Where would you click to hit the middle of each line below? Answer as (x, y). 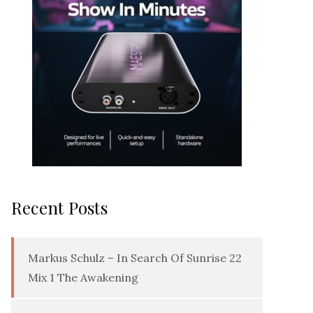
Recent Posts (59, 208)
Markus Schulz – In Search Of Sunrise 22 (135, 258)
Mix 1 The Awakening (83, 277)
